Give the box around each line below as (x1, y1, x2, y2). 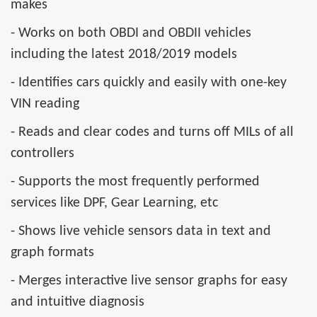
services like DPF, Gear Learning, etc (11, 196, 218, 211)
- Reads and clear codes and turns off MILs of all (11, 125, 294, 140)
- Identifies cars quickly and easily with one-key (11, 76, 287, 91)
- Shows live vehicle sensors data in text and (11, 224, 271, 239)
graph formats (11, 246, 94, 260)
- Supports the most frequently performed (11, 175, 260, 190)
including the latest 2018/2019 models (11, 47, 237, 62)
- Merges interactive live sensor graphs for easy (11, 274, 287, 289)
